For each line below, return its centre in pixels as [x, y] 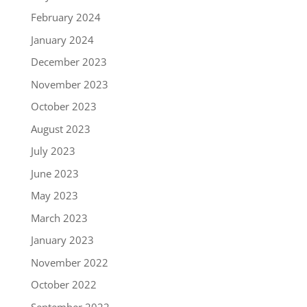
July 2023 [53, 151]
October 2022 [63, 285]
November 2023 [69, 84]
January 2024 [62, 39]
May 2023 [54, 196]
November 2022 [69, 262]
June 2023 [54, 173]
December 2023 [69, 62]
